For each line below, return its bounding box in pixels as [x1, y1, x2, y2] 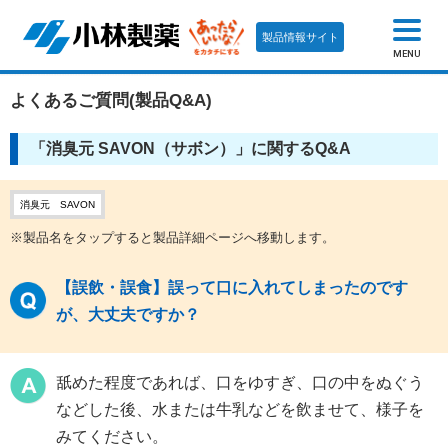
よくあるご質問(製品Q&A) [10, 91, 212, 111]
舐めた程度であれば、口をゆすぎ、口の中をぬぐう [56, 374, 424, 392]
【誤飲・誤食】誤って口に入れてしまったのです [56, 279, 408, 297]
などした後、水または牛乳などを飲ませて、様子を [56, 401, 424, 419]
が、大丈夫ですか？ [56, 306, 200, 324]
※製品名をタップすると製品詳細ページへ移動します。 [10, 230, 335, 246]
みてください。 [56, 428, 168, 446]
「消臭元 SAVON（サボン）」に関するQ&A [30, 140, 351, 158]
